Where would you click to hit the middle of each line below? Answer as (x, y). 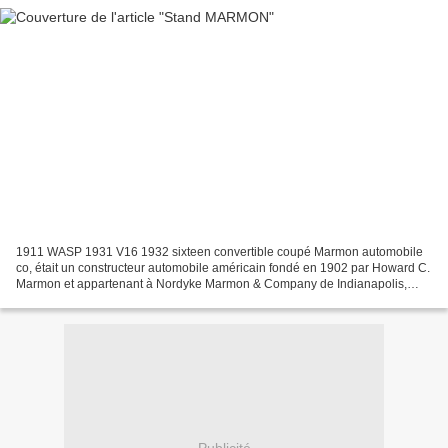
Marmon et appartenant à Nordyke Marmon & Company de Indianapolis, (211, 283)
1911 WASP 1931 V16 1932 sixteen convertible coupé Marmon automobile (219, 251)
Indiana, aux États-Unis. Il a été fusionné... (129, 299)
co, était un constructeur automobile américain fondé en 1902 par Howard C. (223, 267)
